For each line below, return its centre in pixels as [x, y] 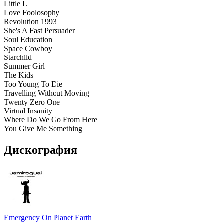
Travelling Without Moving [47, 93]
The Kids [19, 75]
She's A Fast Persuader [39, 30]
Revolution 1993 [30, 21]
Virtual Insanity [28, 111]
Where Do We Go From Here [51, 119]
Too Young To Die [33, 84]
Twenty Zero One [32, 102]
